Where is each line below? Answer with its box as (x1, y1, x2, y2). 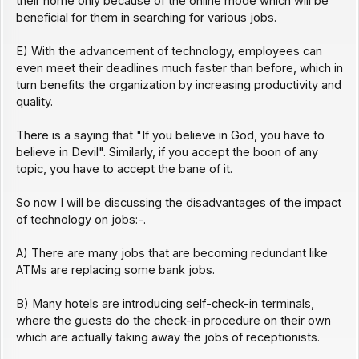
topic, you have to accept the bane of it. (15, 162, 232, 177)
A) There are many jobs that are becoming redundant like (15, 246, 328, 261)
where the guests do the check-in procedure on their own (15, 313, 331, 329)
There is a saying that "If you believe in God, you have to (15, 128, 325, 143)
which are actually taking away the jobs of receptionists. (15, 330, 320, 345)
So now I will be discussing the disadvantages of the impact (15, 196, 341, 211)
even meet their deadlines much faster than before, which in (15, 61, 343, 76)
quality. (15, 95, 53, 110)
